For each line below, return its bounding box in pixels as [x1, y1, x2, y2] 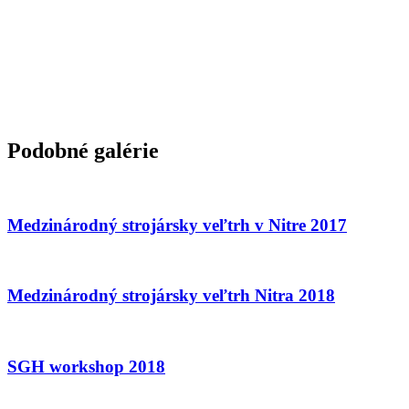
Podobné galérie [7, 139, 159, 163]
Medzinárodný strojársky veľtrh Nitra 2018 [7, 286, 335, 306]
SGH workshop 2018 [7, 356, 165, 376]
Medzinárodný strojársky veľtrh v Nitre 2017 [7, 215, 347, 235]
